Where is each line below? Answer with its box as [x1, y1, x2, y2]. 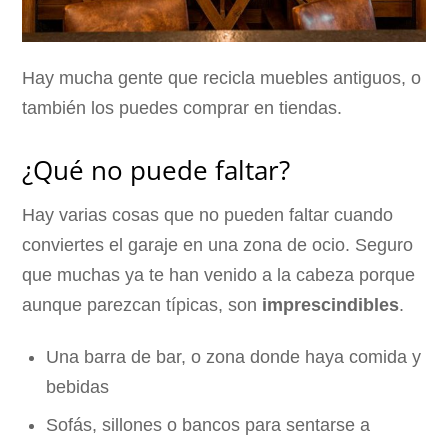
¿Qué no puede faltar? [22, 151, 291, 188]
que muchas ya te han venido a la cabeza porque [22, 265, 416, 286]
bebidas [46, 376, 110, 397]
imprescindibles [262, 295, 400, 316]
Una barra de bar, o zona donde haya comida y [46, 346, 422, 367]
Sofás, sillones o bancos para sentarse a [46, 415, 371, 436]
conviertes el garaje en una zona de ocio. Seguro [22, 235, 414, 256]
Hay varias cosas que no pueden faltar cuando [22, 205, 394, 226]
